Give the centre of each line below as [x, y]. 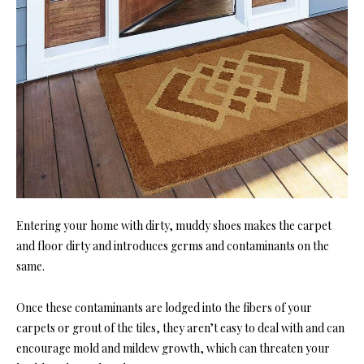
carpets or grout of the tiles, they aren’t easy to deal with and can [180, 327]
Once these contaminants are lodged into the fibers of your [164, 307]
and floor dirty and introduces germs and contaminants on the [173, 245]
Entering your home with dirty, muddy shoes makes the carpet [174, 225]
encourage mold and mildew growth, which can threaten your [173, 348]
